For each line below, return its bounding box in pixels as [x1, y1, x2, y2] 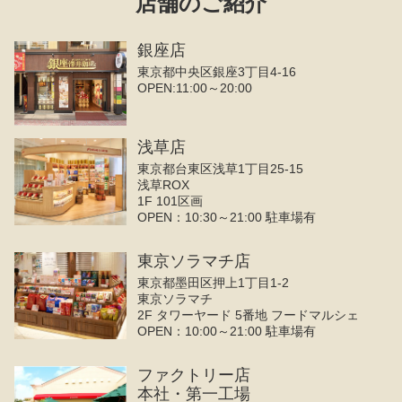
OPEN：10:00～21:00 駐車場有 [137, 324, 317, 339]
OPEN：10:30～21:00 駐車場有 [137, 210, 317, 225]
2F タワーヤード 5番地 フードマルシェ [137, 308, 360, 323]
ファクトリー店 [137, 366, 251, 385]
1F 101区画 [137, 194, 204, 209]
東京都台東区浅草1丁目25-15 [137, 162, 304, 177]
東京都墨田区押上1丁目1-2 [137, 275, 290, 291]
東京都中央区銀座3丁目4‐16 [137, 64, 297, 79]
